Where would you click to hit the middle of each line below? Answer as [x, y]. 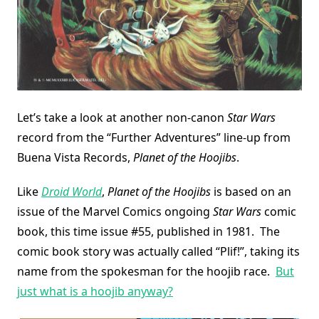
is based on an [251, 192]
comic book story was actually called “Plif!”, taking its [158, 251]
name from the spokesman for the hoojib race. [146, 271]
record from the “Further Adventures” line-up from [154, 137]
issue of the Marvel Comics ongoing [115, 211]
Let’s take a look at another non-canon [122, 117]
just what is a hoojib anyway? [95, 291]
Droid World [72, 192]
